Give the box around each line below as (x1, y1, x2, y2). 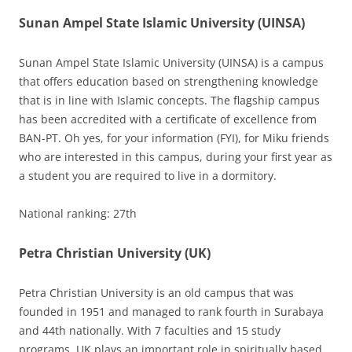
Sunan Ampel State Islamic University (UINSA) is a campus (19, 55, 324, 71)
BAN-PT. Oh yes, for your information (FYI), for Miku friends (19, 130, 329, 146)
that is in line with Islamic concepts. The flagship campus (19, 93, 320, 108)
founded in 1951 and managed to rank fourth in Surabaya (19, 304, 324, 320)
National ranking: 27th (19, 206, 137, 222)
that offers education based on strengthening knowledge (19, 74, 318, 90)
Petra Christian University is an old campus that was (19, 285, 294, 301)
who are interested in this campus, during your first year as (19, 149, 332, 165)
